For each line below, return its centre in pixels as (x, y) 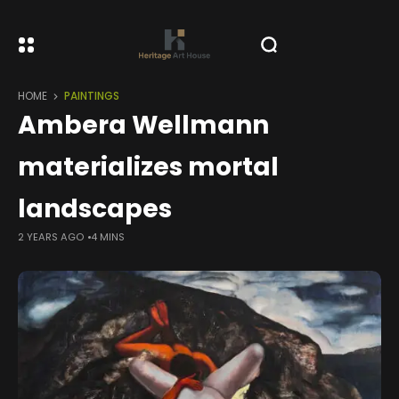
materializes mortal (148, 167)
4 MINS (108, 237)
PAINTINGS (92, 96)
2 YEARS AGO (51, 237)
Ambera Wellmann (143, 125)
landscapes (95, 209)
